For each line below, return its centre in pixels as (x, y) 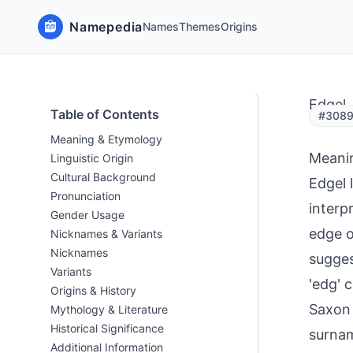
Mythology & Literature (109, 309)
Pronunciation (85, 196)
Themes (200, 26)
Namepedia (106, 27)
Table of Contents (105, 114)
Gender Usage (87, 215)
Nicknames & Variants (106, 234)
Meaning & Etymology (106, 139)
